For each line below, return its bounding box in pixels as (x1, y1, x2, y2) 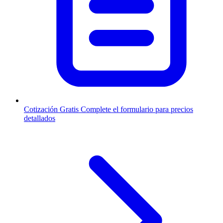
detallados (24, 114, 55, 123)
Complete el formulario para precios (81, 105, 193, 114)
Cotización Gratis (24, 105, 79, 114)
